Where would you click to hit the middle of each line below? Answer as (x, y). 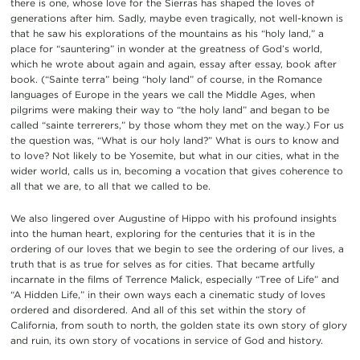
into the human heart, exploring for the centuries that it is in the (162, 233)
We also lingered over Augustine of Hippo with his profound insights (173, 218)
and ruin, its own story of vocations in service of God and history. (166, 340)
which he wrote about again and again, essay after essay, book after (173, 63)
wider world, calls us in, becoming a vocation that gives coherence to (176, 170)
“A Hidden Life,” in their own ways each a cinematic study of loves (168, 294)
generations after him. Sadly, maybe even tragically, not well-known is (176, 18)
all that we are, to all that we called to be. (110, 186)
